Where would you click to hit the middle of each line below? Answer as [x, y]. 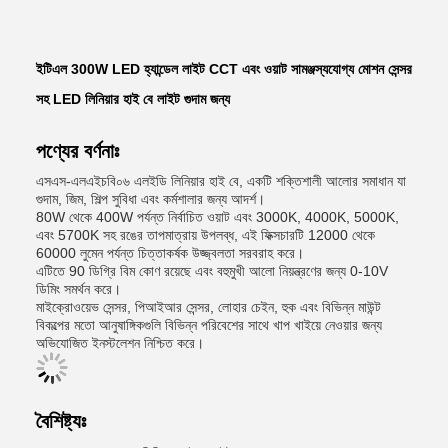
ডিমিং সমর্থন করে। [78, 289]
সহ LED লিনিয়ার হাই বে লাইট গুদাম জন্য [133, 99]
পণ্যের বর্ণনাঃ [77, 151]
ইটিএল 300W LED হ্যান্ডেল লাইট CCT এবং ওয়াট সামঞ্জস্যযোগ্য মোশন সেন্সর [224, 69]
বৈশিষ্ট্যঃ [61, 421]
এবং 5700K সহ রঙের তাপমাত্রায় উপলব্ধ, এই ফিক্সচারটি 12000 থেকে [205, 235]
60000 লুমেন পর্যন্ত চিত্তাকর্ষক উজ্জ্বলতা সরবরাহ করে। [170, 253]
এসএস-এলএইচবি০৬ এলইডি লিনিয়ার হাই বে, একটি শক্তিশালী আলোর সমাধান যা [221, 181]
